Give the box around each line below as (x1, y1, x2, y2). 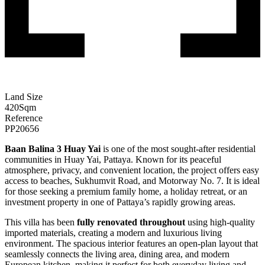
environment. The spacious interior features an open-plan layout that (5, 238, 258, 249)
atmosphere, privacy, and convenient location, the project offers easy (5, 165, 259, 176)
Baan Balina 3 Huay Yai (5, 144, 101, 154)
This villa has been (5, 217, 77, 228)
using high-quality (185, 217, 255, 228)
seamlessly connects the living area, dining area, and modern (5, 249, 230, 260)
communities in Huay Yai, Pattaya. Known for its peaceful (5, 154, 221, 165)
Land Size (5, 92, 43, 102)
